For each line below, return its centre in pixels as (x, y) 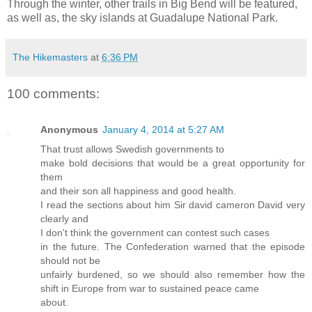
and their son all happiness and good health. (138, 191)
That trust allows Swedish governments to (132, 149)
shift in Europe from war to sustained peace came (150, 289)
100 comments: (53, 93)
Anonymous (69, 130)
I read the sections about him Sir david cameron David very (173, 205)
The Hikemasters (50, 57)
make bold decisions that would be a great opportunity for (173, 163)
